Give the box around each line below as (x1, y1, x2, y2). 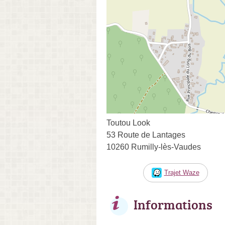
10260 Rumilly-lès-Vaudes (106, 142, 201, 151)
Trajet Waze (164, 168, 199, 176)
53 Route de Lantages (106, 130, 185, 139)
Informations (134, 195, 212, 213)
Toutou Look (106, 118, 150, 127)
